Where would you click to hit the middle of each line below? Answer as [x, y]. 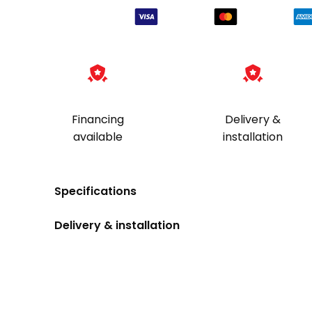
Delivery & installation [117, 225]
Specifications [95, 191]
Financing [97, 119]
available [97, 136]
